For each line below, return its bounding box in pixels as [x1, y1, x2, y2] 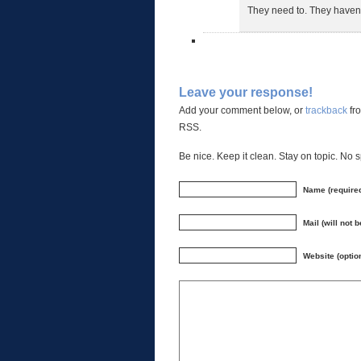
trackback [305, 105, 347, 116]
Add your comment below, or [179, 105, 305, 116]
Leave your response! [179, 85, 313, 99]
